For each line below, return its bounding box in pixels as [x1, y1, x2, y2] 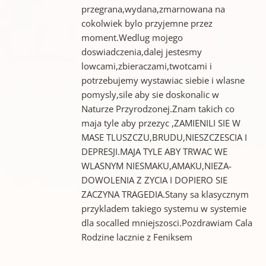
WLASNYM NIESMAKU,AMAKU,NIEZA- [81, 159, 232, 172]
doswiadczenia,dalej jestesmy [81, 45, 202, 58]
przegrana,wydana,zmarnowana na [81, 2, 225, 15]
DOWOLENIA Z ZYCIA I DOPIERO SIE [81, 173, 227, 186]
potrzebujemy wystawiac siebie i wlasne [81, 74, 245, 86]
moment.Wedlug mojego [81, 31, 183, 43]
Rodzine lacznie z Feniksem [81, 230, 192, 243]
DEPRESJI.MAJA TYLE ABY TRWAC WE [81, 145, 227, 157]
